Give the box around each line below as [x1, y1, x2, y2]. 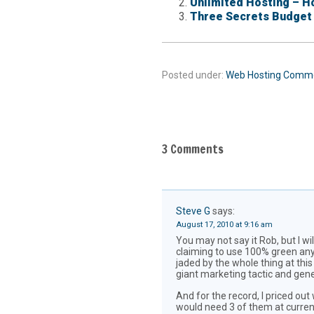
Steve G [175, 205, 210, 217]
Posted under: [161, 69, 226, 81]
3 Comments [161, 141, 224, 158]
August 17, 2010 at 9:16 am [175, 220, 273, 229]
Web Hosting [225, 69, 281, 81]
